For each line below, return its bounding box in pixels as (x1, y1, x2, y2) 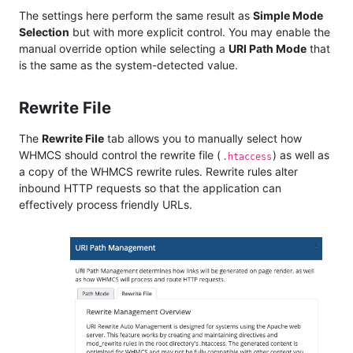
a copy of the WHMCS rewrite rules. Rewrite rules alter (19, 165, 298, 179)
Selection (19, 25, 69, 39)
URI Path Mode (229, 42, 307, 56)
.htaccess (221, 150, 272, 162)
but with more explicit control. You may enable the (69, 25, 330, 39)
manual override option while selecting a (19, 42, 229, 56)
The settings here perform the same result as (19, 9, 253, 23)
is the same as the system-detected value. (19, 58, 238, 72)
